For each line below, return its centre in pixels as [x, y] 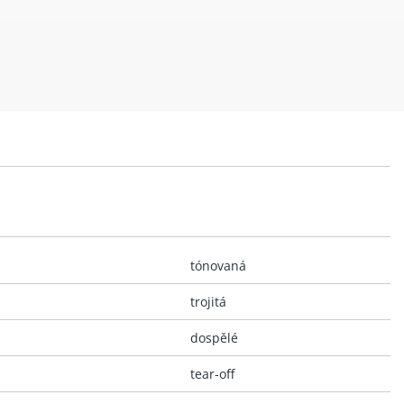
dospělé [214, 337]
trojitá [208, 301]
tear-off [212, 373]
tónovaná [218, 265]
